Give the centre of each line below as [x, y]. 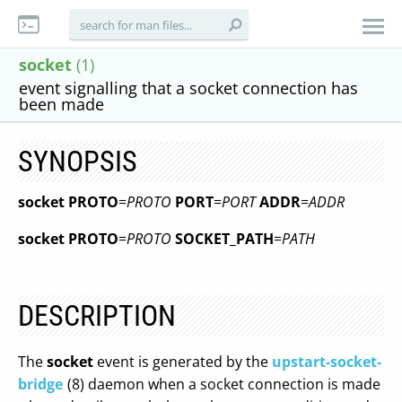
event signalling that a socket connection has [188, 88]
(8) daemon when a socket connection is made [224, 384]
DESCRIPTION [97, 316]
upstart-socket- [327, 362]
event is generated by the [183, 362]
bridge [40, 384]
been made [61, 104]
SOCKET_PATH [224, 239]
